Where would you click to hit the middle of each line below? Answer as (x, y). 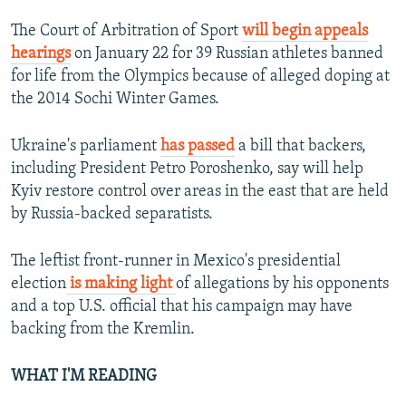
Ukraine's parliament (86, 147)
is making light (121, 285)
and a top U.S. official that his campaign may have (182, 307)
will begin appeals (305, 32)
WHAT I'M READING (84, 377)
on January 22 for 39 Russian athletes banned (227, 54)
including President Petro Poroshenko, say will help (187, 169)
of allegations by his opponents (282, 285)
